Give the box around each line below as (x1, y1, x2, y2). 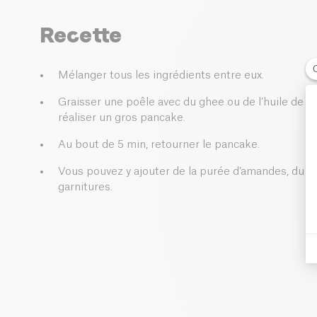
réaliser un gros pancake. (58, 113, 185, 124)
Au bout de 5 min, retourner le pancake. (58, 139, 260, 151)
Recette (40, 22, 122, 48)
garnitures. (58, 182, 113, 193)
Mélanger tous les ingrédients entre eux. (58, 70, 264, 81)
